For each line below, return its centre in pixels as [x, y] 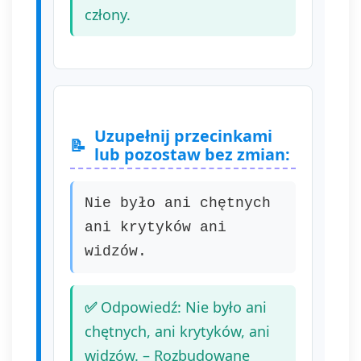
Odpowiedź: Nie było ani [184, 307]
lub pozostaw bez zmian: [192, 154]
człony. [108, 15]
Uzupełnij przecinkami [183, 136]
